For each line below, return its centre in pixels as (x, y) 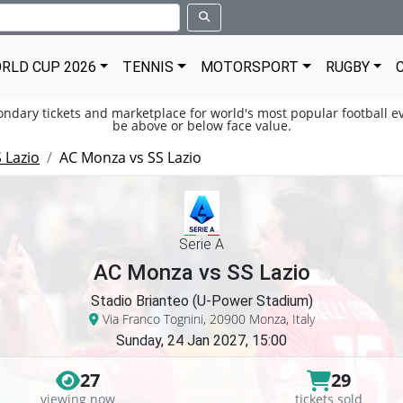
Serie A (201, 244)
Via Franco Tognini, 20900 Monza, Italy (206, 319)
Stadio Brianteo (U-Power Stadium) (201, 301)
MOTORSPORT (250, 67)
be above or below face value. (201, 125)
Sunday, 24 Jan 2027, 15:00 (201, 340)
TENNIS (148, 67)
